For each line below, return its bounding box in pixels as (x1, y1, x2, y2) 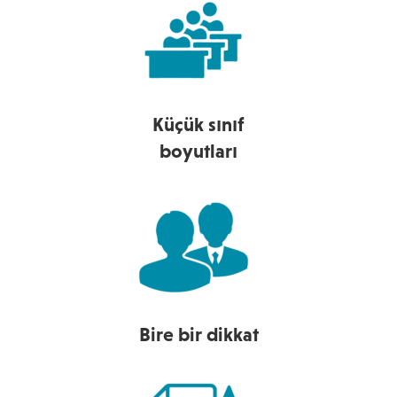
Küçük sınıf (152, 113, 245, 136)
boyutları (160, 139, 237, 162)
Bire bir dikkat (138, 323, 259, 346)
